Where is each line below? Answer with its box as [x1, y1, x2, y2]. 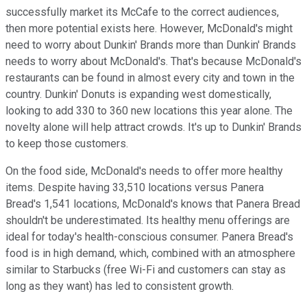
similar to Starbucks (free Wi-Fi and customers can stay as [5, 262, 286, 276]
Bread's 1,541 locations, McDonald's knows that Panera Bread [5, 197, 300, 210]
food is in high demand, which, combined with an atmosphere [5, 246, 295, 260]
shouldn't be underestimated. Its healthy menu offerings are [5, 213, 290, 227]
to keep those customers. [5, 136, 128, 150]
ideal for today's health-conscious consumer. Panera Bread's [5, 230, 293, 243]
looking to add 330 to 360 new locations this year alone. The [5, 103, 293, 117]
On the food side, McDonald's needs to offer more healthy [5, 164, 283, 177]
